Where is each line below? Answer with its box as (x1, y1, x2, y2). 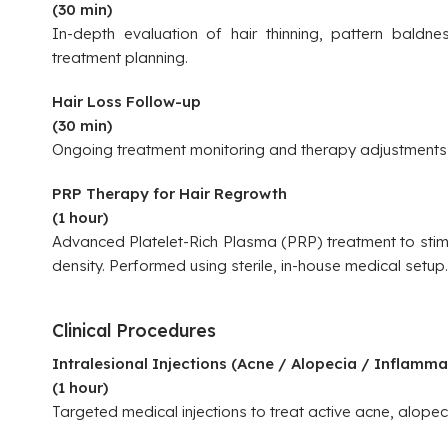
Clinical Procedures (52, 319, 216, 341)
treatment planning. (52, 48, 188, 67)
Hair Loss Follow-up (52, 92, 201, 111)
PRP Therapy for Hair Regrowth (52, 184, 287, 203)
